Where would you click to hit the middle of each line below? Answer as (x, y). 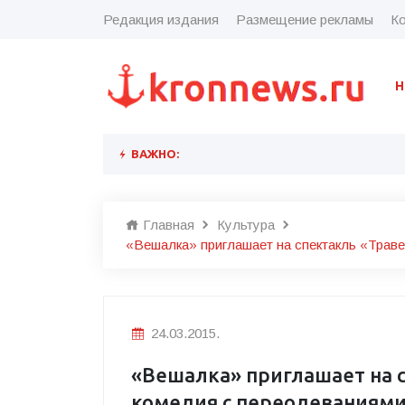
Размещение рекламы (305, 19)
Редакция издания (161, 19)
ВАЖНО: (154, 153)
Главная (167, 224)
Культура (246, 224)
